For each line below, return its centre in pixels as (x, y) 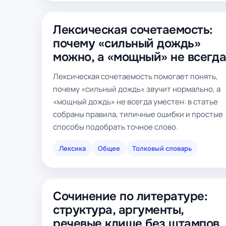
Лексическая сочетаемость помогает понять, (135, 76)
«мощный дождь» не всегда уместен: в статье (135, 102)
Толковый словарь (162, 148)
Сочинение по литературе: (130, 196)
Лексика (72, 148)
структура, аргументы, (118, 210)
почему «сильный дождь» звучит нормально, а (137, 89)
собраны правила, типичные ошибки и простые (138, 114)
